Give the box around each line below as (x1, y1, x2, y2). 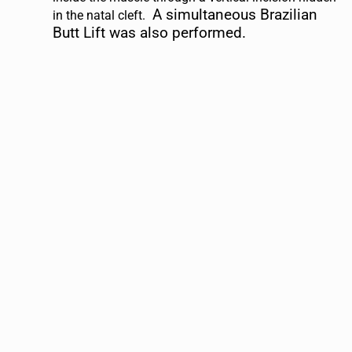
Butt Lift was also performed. (53, 24, 247, 42)
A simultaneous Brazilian (148, 6, 318, 24)
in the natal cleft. (53, 8, 149, 24)
